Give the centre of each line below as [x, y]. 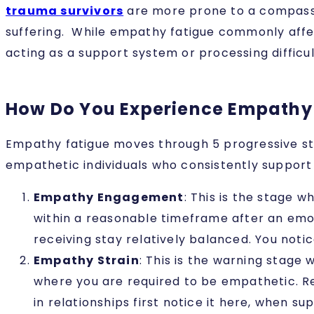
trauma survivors [65, 11]
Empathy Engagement [109, 198]
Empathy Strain [87, 261]
